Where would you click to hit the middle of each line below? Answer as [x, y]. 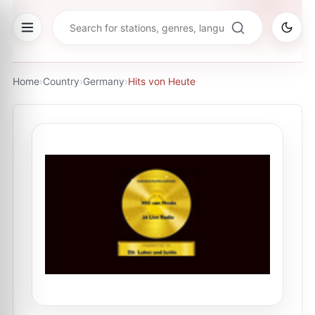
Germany [104, 81]
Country [61, 81]
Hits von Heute [162, 81]
